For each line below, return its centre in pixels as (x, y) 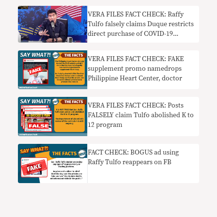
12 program (105, 125)
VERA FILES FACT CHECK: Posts (136, 106)
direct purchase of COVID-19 (131, 34)
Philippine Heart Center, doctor (135, 78)
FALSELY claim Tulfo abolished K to (141, 116)
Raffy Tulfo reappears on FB (130, 162)
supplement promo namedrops (135, 69)
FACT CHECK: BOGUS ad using (133, 152)
